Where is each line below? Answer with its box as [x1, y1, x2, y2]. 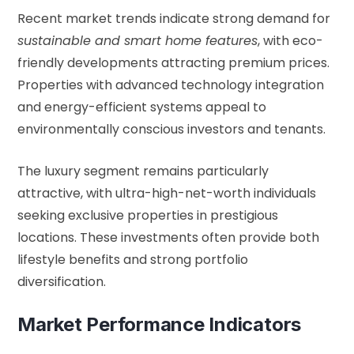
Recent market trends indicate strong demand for [17, 9, 330, 28]
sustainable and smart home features [17, 32, 258, 51]
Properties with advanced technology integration [17, 76, 324, 95]
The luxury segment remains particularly [17, 162, 269, 181]
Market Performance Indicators [17, 313, 302, 337]
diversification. [17, 273, 106, 292]
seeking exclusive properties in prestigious [17, 206, 278, 225]
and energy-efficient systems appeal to [17, 98, 266, 117]
